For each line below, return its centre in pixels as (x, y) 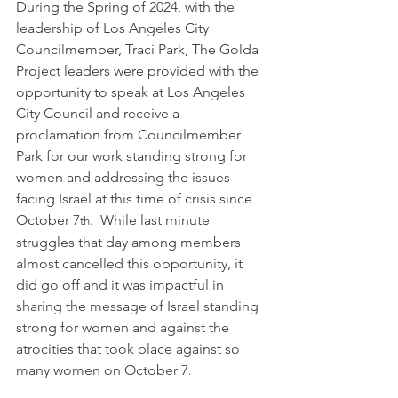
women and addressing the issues (125, 178)
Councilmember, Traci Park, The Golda (139, 50)
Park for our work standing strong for (133, 156)
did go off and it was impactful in (122, 285)
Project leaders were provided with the (139, 71)
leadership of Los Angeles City (114, 28)
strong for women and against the (124, 328)
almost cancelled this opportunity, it (131, 264)
